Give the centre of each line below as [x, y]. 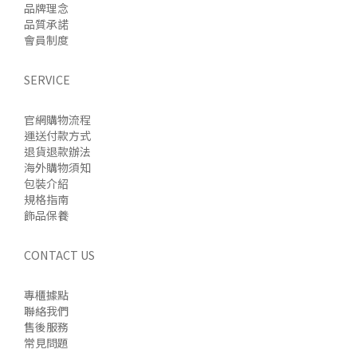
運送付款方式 [57, 135]
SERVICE [47, 79]
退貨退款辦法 [57, 151]
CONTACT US [59, 254]
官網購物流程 [57, 119]
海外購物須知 [57, 167]
